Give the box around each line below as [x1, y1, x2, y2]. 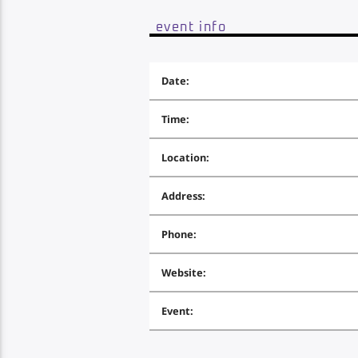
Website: [161, 265, 206, 280]
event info [155, 20, 227, 34]
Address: [161, 189, 205, 204]
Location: [161, 150, 209, 165]
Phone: [161, 227, 197, 242]
